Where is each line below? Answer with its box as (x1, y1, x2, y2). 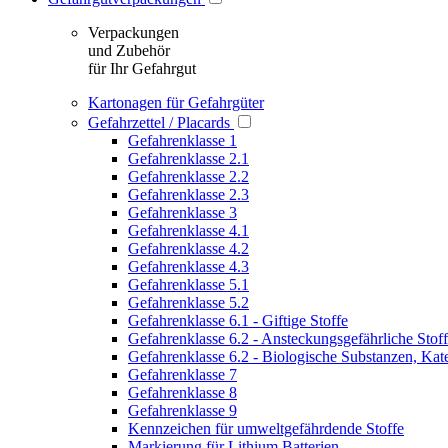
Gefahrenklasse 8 (128, 384, 237, 401)
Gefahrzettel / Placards (88, 114, 230, 131)
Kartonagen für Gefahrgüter (88, 94, 264, 111)
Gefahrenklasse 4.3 (128, 258, 249, 275)
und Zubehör (88, 42, 170, 59)
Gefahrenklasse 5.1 (128, 276, 249, 293)
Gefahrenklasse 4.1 (128, 222, 249, 239)
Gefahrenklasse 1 (128, 132, 237, 149)
